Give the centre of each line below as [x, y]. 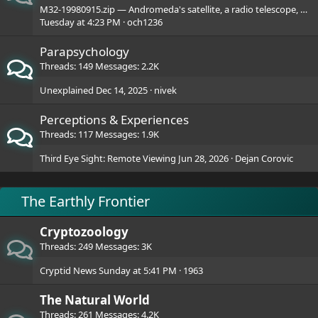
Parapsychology [84, 51]
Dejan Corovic [264, 158]
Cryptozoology [84, 232]
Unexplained [67, 90]
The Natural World [95, 300]
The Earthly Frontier [86, 201]
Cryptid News [68, 270]
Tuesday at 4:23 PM [80, 22]
